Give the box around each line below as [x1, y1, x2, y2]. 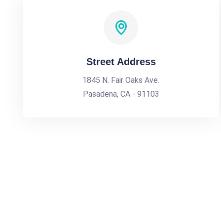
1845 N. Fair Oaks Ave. [82, 75, 160, 85]
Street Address [86, 56, 156, 67]
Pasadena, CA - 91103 [82, 89, 159, 99]
